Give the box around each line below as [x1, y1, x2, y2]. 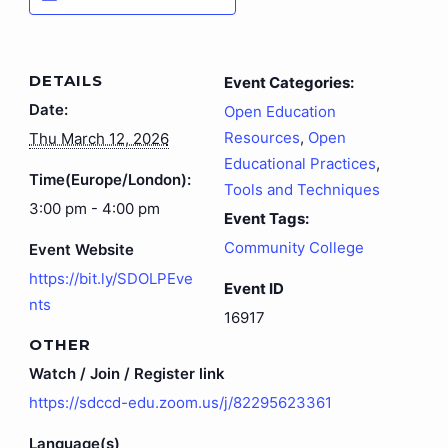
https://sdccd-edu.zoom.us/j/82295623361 [28, 393, 332, 412]
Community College [224, 238, 364, 257]
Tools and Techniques [224, 180, 380, 199]
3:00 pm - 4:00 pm [28, 199, 160, 218]
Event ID [224, 279, 284, 298]
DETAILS [28, 71, 103, 90]
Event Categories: [224, 73, 354, 92]
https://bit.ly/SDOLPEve [28, 269, 193, 288]
